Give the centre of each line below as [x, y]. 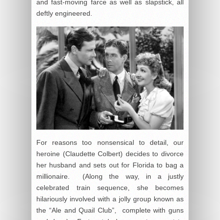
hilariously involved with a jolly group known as [110, 199]
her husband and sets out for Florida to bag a [110, 165]
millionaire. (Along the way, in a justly [110, 177]
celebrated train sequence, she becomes [110, 188]
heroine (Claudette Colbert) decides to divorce [110, 154]
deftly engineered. [64, 13]
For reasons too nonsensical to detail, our [110, 143]
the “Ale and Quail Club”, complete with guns [110, 210]
